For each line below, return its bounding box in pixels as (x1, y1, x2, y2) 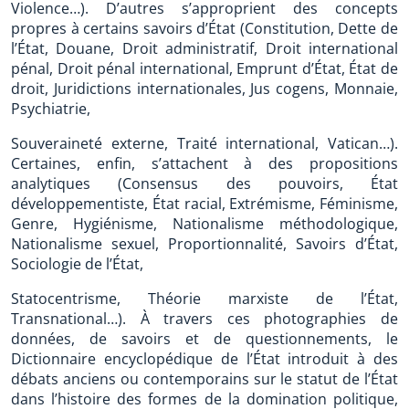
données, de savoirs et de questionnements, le (11, 329, 398, 349)
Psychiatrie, (11, 99, 90, 119)
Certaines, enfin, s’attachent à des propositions (11, 153, 398, 173)
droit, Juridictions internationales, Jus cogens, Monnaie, (11, 79, 398, 99)
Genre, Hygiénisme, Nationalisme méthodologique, (11, 214, 398, 234)
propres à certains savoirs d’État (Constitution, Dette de (11, 18, 398, 38)
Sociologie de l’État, (11, 254, 143, 274)
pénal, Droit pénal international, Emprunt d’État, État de (11, 58, 398, 79)
